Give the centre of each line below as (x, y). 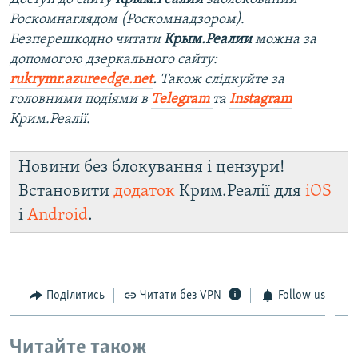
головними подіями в (80, 99)
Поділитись (75, 295)
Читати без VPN (181, 295)
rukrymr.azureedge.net (81, 79)
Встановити (66, 191)
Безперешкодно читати (87, 39)
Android (58, 215)
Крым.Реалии (208, 39)
